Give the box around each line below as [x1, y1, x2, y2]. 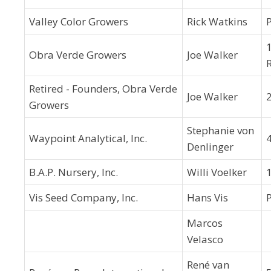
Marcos [187, 216, 223, 230]
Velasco [187, 232, 223, 246]
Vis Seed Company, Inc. [29, 191, 138, 204]
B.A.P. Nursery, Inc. [29, 165, 118, 179]
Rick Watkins [187, 15, 247, 28]
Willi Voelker [187, 165, 247, 179]
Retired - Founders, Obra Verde [29, 82, 177, 96]
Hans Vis [187, 191, 228, 204]
